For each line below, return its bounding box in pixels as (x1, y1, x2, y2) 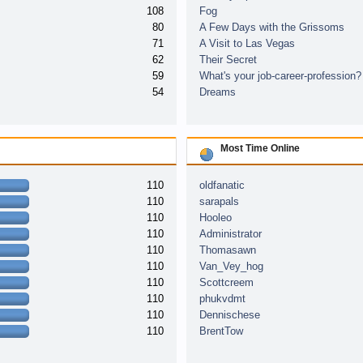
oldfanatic (199, 179, 245, 191)
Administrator (199, 228, 262, 240)
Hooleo (199, 211, 232, 224)
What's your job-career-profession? (199, 70, 361, 82)
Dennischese (199, 309, 260, 321)
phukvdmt (199, 293, 246, 305)
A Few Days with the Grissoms (199, 21, 344, 33)
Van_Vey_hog (199, 260, 263, 272)
